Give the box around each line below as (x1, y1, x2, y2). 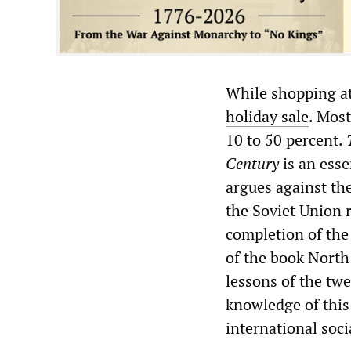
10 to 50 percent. (226, 129, 346, 151)
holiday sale (226, 106, 309, 128)
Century (226, 153, 279, 175)
